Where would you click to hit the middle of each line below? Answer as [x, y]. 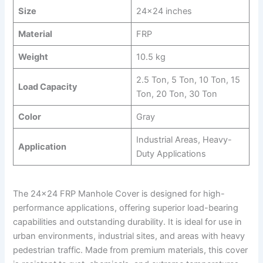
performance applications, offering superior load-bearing [126, 208]
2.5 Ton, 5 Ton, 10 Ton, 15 [188, 80]
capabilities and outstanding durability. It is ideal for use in [128, 222]
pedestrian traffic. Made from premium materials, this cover [131, 250]
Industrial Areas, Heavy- [184, 140]
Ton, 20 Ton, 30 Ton [176, 94]
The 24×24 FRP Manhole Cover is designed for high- [119, 194]
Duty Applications [171, 154]
